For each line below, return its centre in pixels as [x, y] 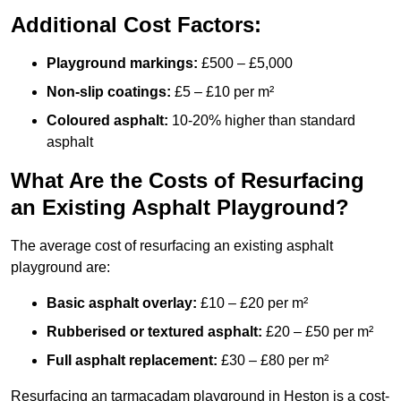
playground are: [60, 268]
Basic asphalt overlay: [122, 303]
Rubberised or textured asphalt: [154, 332]
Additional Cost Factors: [136, 25]
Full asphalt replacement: [132, 361]
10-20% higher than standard [262, 121]
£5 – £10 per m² [222, 92]
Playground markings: [122, 64]
